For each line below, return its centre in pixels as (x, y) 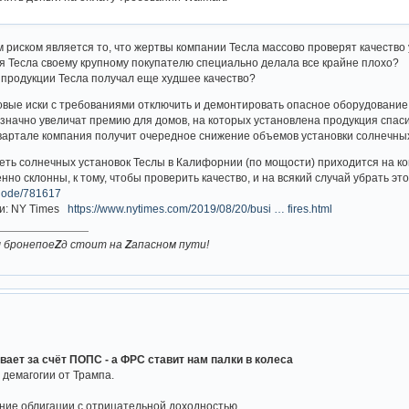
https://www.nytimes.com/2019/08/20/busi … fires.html (200, 208)
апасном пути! (171, 245)
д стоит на (94, 245)
